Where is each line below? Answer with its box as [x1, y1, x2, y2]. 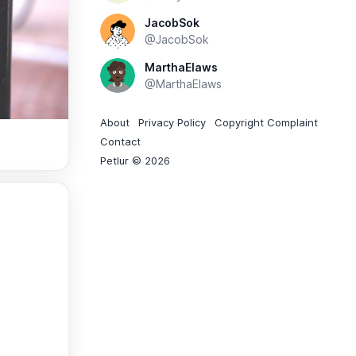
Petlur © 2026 [100, 154, 170, 167]
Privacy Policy [138, 116, 206, 129]
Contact [100, 135, 141, 148]
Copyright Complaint [215, 116, 318, 129]
